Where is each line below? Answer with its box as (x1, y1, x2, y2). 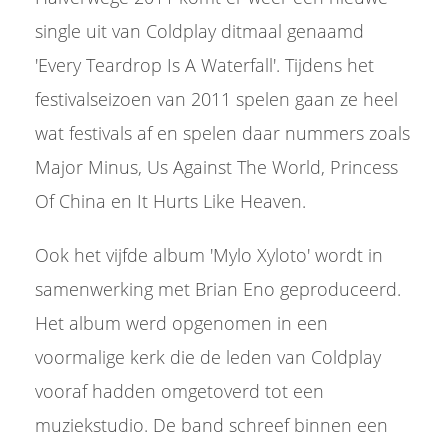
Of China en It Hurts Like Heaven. (35, 189, 311, 213)
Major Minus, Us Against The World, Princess (35, 155, 398, 179)
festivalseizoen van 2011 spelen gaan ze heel (35, 87, 398, 111)
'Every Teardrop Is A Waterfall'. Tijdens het (35, 53, 374, 77)
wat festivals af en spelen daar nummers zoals (35, 121, 410, 145)
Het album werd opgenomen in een (35, 311, 328, 335)
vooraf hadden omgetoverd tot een (35, 379, 324, 403)
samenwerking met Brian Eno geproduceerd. (35, 277, 401, 301)
